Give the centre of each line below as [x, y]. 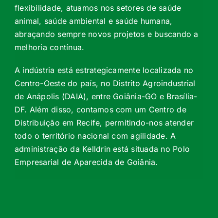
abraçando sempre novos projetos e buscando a [106, 34]
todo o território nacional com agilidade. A [95, 136]
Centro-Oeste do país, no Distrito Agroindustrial [105, 83]
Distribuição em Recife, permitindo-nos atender [104, 123]
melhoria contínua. [49, 47]
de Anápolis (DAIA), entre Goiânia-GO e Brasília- [106, 97]
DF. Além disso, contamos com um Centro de [100, 110]
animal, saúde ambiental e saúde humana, [93, 21]
